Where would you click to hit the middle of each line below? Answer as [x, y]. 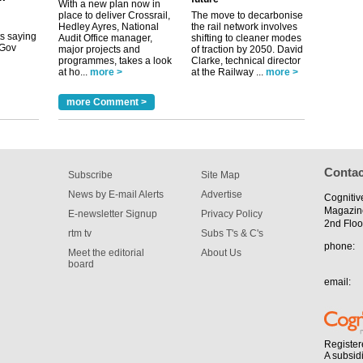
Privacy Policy [232, 214]
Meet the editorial [106, 253]
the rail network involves [244, 27]
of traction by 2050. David [247, 49]
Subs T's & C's [232, 233]
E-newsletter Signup [113, 214]
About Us [221, 253]
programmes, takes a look [115, 61]
